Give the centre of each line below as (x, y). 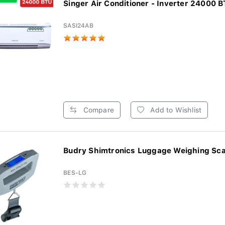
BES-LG (75, 173)
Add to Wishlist (175, 110)
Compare (97, 110)
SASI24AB (78, 26)
